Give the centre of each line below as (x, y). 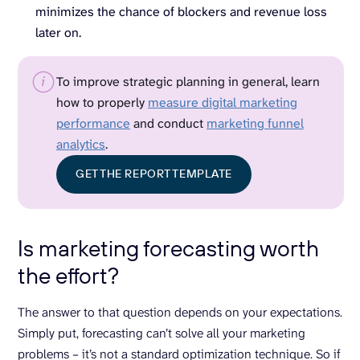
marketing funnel (255, 123)
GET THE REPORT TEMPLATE (154, 174)
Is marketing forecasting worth (168, 247)
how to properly (102, 102)
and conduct (168, 123)
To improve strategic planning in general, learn (188, 81)
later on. (58, 32)
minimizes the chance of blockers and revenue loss (181, 11)
